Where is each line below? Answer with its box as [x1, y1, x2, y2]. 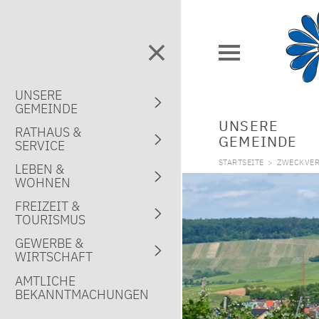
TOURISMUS [15, 211, 86, 229]
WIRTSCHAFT [15, 249, 93, 266]
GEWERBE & [15, 235, 84, 252]
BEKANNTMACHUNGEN [15, 286, 150, 303]
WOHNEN [15, 174, 71, 192]
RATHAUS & [15, 124, 82, 141]
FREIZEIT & [15, 198, 80, 215]
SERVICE [15, 137, 66, 155]
